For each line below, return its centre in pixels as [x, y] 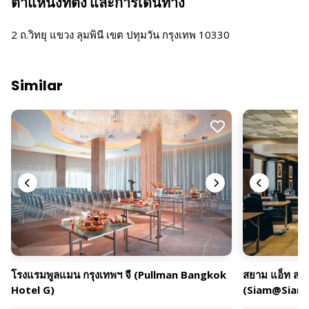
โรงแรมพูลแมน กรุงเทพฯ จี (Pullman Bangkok [119, 275]
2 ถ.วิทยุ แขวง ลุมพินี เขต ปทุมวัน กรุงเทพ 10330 [120, 34]
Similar [37, 86]
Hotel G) [33, 290]
